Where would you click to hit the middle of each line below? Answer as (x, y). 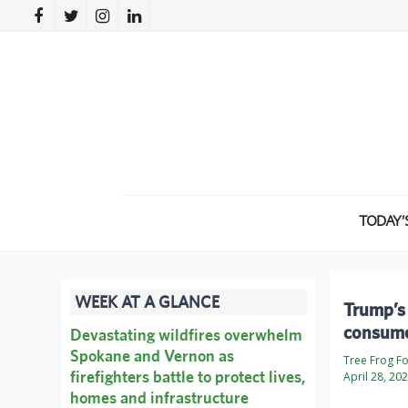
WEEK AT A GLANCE (147, 302)
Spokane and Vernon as (152, 356)
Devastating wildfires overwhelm (186, 335)
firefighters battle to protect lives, (188, 377)
